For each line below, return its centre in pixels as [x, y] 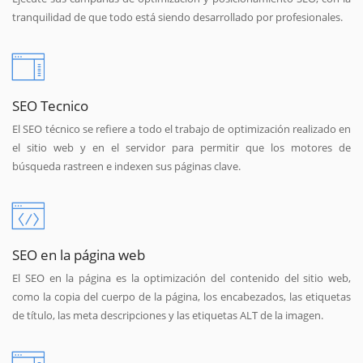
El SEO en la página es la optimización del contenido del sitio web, [181, 278]
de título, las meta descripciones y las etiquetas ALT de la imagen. [168, 315]
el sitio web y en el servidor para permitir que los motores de [181, 147]
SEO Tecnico [50, 105]
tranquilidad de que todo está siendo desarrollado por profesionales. [177, 17]
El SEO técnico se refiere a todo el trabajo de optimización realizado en [181, 128]
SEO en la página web [79, 254]
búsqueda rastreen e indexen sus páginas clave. [126, 166]
